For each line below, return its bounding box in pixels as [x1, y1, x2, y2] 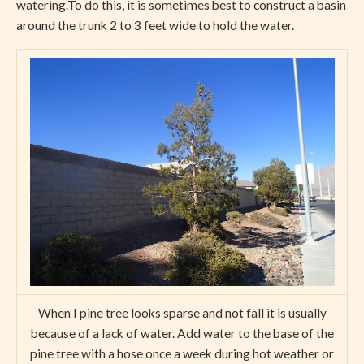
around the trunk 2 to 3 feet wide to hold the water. [16, 18, 294, 32]
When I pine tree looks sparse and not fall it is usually [37, 305, 327, 320]
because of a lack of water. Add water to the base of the [30, 325, 334, 340]
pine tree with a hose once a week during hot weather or [30, 345, 334, 361]
